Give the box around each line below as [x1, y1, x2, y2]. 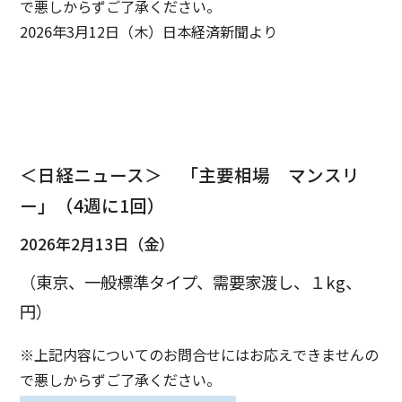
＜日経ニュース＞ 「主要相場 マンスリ [20, 161, 361, 188]
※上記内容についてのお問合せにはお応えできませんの [20, 343, 380, 365]
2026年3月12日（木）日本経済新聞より [20, 20, 278, 42]
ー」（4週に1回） [20, 191, 166, 218]
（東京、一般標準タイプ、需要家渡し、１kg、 [20, 270, 363, 294]
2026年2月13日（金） [20, 232, 175, 255]
